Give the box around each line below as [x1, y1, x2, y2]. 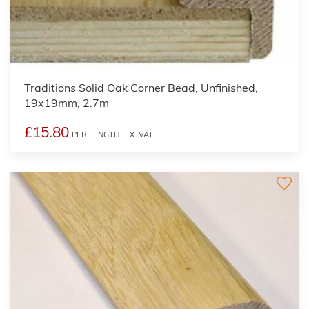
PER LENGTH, [72, 129, 122, 139]
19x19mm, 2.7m [24, 95, 109, 110]
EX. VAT [125, 129, 153, 139]
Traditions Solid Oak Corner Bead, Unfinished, [24, 80, 258, 94]
